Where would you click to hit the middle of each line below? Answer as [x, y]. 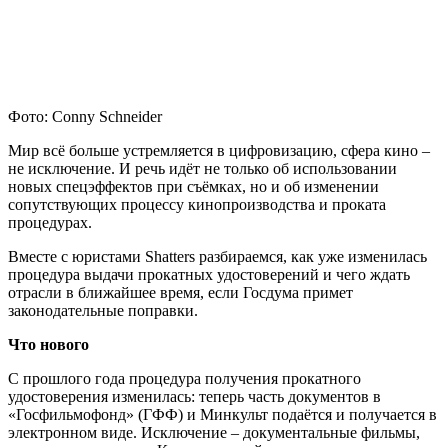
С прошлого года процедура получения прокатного [184, 378]
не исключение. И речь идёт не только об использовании [202, 168]
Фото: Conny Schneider [85, 116]
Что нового [48, 344]
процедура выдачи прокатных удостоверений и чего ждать [209, 274]
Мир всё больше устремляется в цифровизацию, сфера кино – [219, 150]
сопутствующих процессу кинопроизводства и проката [197, 204]
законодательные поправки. [103, 310]
